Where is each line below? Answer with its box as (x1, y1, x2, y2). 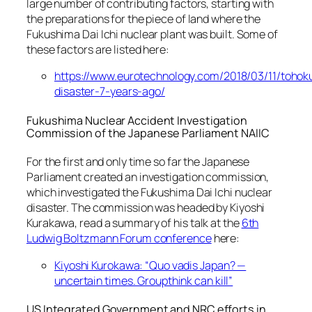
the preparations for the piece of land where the (26, 10, 261, 26)
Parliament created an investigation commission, (26, 169, 270, 185)
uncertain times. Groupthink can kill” (54, 272, 233, 288)
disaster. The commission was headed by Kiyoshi (26, 200, 265, 216)
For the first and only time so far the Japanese (26, 154, 250, 170)
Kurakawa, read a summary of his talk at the (26, 215, 242, 231)
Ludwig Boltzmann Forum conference (26, 231, 212, 247)
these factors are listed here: (26, 41, 169, 57)
